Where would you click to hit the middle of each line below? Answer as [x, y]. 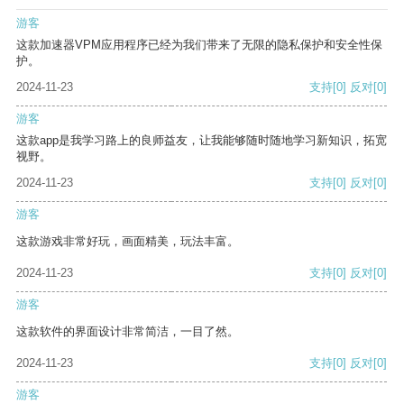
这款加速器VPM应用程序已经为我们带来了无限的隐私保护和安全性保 [199, 45]
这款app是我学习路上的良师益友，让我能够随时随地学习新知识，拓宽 [202, 141]
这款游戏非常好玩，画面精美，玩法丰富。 [128, 242]
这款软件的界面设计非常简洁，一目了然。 [128, 332]
